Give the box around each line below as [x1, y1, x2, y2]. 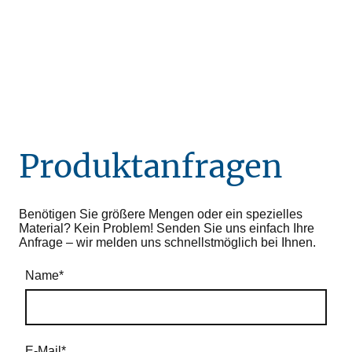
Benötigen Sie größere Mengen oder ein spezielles [19, 207, 302, 222]
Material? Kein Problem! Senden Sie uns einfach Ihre [19, 222, 314, 236]
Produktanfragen [19, 147, 283, 187]
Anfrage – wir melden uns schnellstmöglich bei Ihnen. [19, 236, 316, 250]
